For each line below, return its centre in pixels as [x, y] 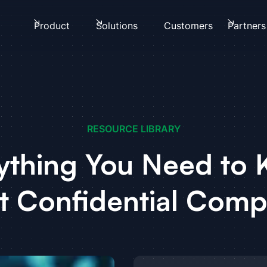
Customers [188, 26]
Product [52, 26]
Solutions [117, 26]
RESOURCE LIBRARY [133, 129]
